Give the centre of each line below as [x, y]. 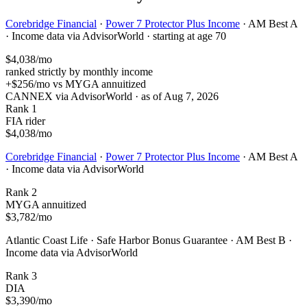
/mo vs [49, 84]
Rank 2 [21, 192]
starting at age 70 [189, 36]
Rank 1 [21, 108]
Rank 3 [21, 275]
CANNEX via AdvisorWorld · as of [85, 96]
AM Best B [261, 240]
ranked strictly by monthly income [79, 71]
